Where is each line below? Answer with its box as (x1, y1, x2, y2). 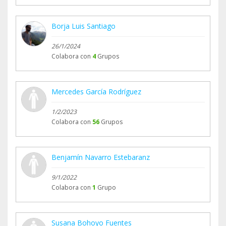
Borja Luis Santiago (51, 21, 116, 31)
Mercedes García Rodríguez (51, 87, 141, 97)
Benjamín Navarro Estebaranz (51, 152, 150, 162)
